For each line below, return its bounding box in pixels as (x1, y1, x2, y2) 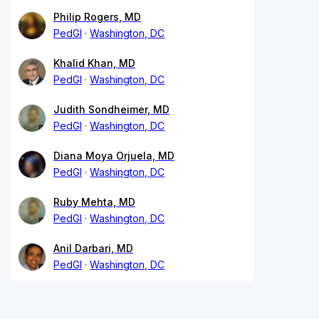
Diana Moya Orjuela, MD (53, 150, 174, 162)
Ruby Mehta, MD (53, 196, 135, 209)
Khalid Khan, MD (53, 57, 135, 70)
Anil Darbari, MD (53, 242, 133, 255)
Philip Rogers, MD (53, 11, 141, 23)
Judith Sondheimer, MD (53, 103, 169, 116)
